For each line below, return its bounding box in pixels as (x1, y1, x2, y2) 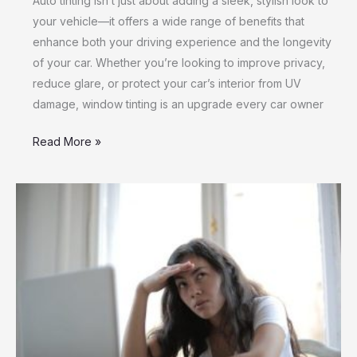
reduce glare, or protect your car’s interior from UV (33, 76, 301, 90)
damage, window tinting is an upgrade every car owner (33, 96, 324, 111)
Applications (32, 330, 96, 344)
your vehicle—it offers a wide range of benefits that (33, 14, 304, 28)
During (32, 268, 66, 282)
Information (32, 247, 90, 261)
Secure (32, 185, 70, 199)
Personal (32, 226, 78, 241)
